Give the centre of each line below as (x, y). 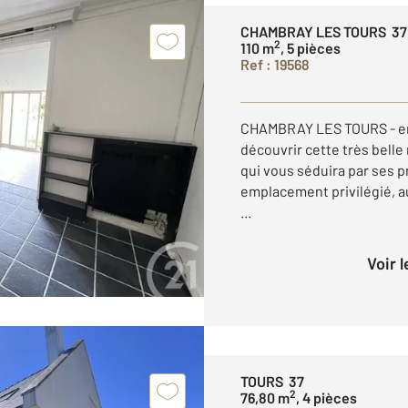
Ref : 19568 (275, 64)
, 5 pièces (311, 48)
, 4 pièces (326, 398)
